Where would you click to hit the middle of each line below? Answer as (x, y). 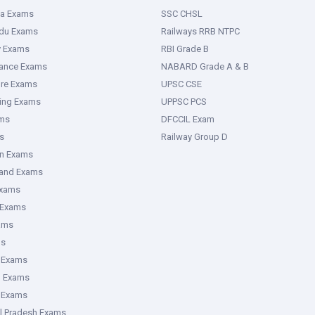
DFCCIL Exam (188, 119)
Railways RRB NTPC (200, 31)
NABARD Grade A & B (205, 66)
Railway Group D (194, 137)
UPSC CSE (181, 84)
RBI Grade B (185, 49)
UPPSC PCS (184, 102)
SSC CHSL (182, 14)
